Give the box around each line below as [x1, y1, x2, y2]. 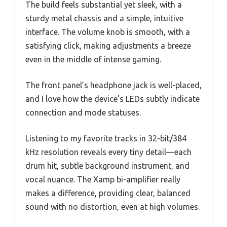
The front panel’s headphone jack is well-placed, [25, 80, 202, 90]
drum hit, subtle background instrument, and [25, 161, 190, 170]
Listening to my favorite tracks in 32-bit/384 [25, 133, 186, 143]
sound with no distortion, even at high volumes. [25, 202, 200, 211]
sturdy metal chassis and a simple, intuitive [25, 13, 183, 23]
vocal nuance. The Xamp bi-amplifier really [25, 174, 180, 184]
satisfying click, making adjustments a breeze [25, 41, 191, 50]
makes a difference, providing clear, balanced [25, 188, 191, 198]
